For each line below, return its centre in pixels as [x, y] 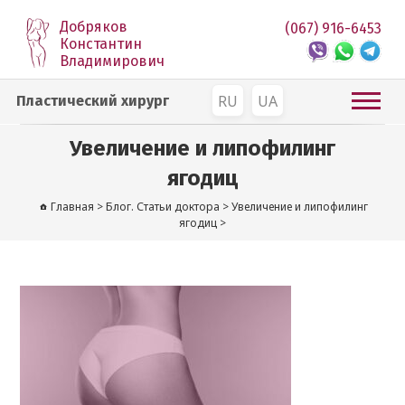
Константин [101, 44]
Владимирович [113, 61]
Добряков [94, 27]
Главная [72, 207]
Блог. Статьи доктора [162, 207]
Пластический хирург [93, 101]
